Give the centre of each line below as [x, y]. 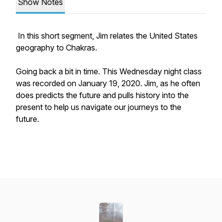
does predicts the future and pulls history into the [102, 95]
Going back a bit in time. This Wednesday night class [109, 71]
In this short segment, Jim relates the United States [107, 36]
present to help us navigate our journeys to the [99, 107]
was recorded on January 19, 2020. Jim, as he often [108, 83]
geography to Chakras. [57, 48]
